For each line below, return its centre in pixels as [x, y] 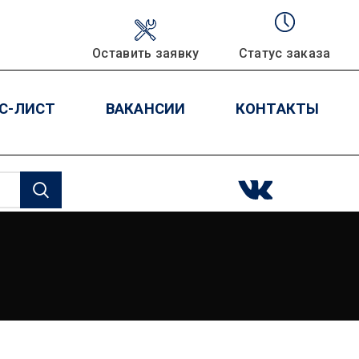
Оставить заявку [146, 53]
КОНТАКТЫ [277, 109]
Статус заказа [284, 53]
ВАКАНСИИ [145, 109]
